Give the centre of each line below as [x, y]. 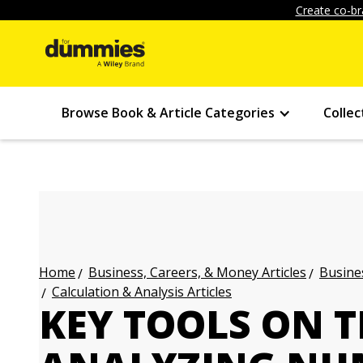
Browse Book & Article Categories [168, 113]
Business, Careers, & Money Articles [197, 272]
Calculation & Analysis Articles [142, 292]
